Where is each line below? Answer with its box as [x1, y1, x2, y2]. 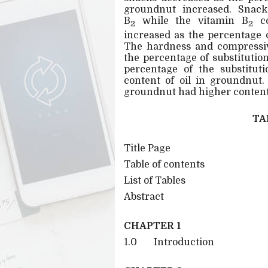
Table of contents [124, 159, 205, 170]
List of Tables [124, 175, 185, 186]
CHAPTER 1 [124, 220, 181, 232]
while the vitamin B [135, 16, 248, 27]
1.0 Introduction [124, 236, 214, 248]
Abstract [124, 191, 164, 202]
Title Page [124, 142, 170, 154]
